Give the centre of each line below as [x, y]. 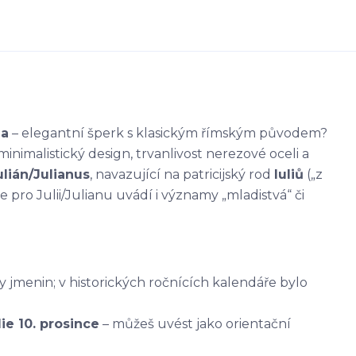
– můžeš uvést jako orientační [195, 324]
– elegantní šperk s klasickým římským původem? [168, 133]
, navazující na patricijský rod [182, 174]
